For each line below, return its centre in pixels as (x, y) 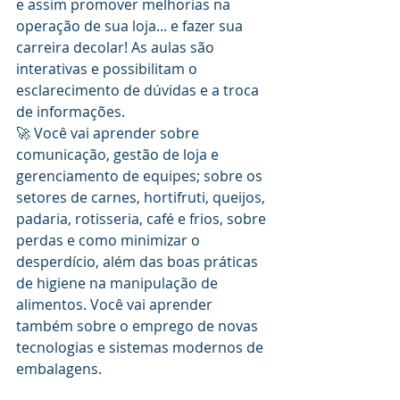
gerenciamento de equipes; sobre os (141, 176)
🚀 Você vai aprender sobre (109, 133)
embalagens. (59, 369)
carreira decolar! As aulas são (117, 47)
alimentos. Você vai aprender (116, 304)
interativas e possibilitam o (108, 69)
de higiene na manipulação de (119, 283)
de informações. (71, 112)
